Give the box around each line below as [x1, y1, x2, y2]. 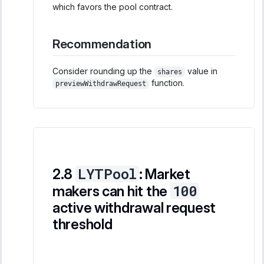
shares [157, 67, 182, 76]
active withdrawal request [52, 199, 216, 216]
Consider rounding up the [52, 65, 154, 76]
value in [184, 65, 217, 76]
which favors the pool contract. [52, 1, 173, 12]
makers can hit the [52, 182, 170, 200]
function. [148, 77, 184, 88]
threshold [52, 215, 113, 233]
